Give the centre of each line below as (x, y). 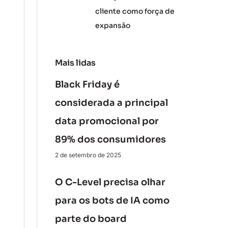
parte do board (91, 219)
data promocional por (107, 121)
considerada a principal (111, 103)
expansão (113, 25)
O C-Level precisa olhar (110, 182)
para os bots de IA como (112, 201)
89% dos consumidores (110, 139)
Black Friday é (87, 84)
